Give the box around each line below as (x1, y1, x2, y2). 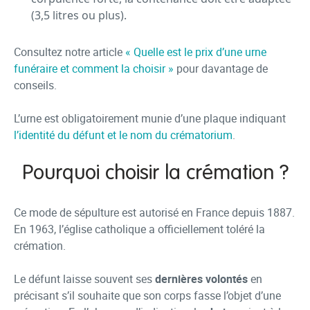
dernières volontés (155, 271, 248, 286)
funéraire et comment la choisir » (14, 61, 174, 76)
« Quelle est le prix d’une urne (125, 44, 266, 60)
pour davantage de (174, 61, 268, 76)
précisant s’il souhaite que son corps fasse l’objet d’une (14, 288, 281, 303)
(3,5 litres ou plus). (31, 8, 127, 23)
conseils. (14, 77, 57, 93)
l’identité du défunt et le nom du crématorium (14, 127, 232, 143)
